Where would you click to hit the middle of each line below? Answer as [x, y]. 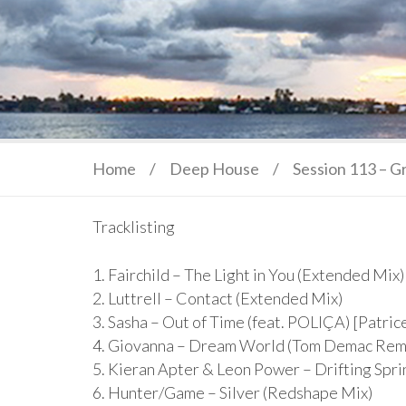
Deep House [214, 169]
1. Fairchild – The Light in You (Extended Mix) [248, 275]
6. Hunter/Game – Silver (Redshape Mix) [232, 392]
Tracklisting [134, 227]
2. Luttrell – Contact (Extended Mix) [217, 298]
